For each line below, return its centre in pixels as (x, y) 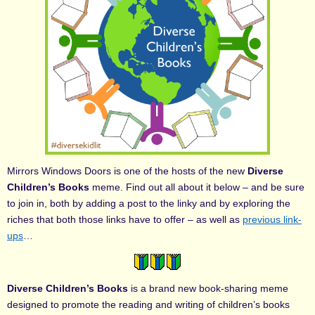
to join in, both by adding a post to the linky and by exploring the (149, 203)
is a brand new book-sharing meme (208, 288)
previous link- (272, 219)
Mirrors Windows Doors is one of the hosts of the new (126, 171)
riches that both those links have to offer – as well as (125, 219)
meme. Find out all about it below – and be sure (197, 187)
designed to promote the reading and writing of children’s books (148, 304)
